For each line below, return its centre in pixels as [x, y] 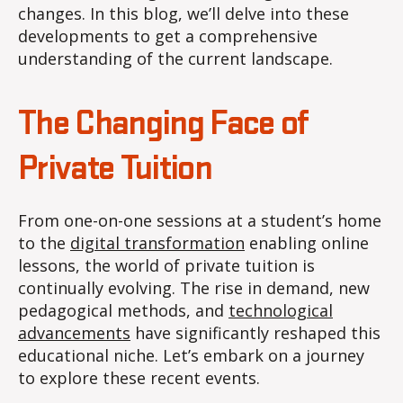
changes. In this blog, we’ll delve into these [184, 14]
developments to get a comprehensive [168, 36]
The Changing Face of [163, 125]
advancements [74, 333]
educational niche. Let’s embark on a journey [191, 356]
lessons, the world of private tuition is [166, 266]
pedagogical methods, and [123, 311]
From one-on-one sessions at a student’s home [200, 221]
